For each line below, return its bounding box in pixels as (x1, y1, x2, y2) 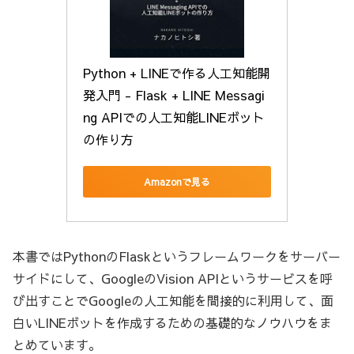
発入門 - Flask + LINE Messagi (83, 86, 265, 104)
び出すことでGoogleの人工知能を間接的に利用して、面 (13, 291, 333, 309)
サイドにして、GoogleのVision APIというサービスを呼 (13, 269, 333, 287)
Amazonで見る (144, 175, 210, 188)
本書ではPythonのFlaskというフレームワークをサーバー (13, 247, 341, 265)
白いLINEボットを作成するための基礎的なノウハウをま (13, 313, 332, 331)
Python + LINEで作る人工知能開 (83, 64, 270, 82)
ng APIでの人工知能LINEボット (83, 108, 265, 126)
